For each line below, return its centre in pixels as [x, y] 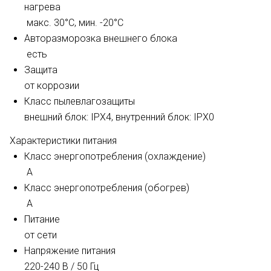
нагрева [42, 7]
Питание [42, 219]
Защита [41, 70]
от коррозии [52, 86]
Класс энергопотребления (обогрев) [107, 188]
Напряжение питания [70, 251]
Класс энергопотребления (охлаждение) [115, 156]
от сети [41, 235]
